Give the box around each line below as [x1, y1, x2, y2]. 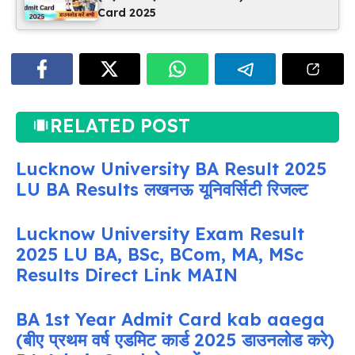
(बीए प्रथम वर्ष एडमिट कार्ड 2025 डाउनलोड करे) [16, 329, 334, 352]
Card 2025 [97, 6, 156, 21]
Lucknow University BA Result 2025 [16, 158, 326, 181]
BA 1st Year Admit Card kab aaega [16, 308, 325, 331]
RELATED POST [50, 114, 190, 138]
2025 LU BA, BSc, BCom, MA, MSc [16, 243, 303, 266]
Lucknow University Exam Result [16, 223, 304, 246]
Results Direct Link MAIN [16, 264, 243, 287]
